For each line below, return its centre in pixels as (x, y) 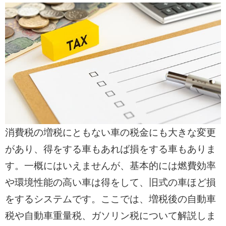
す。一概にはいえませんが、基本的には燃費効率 (110, 166)
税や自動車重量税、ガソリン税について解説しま (110, 216)
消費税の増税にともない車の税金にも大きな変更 (110, 133)
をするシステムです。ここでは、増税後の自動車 (110, 199)
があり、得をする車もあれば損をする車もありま (110, 149)
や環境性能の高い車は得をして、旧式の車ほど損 (110, 183)
